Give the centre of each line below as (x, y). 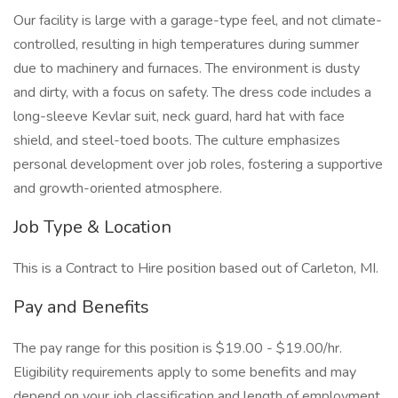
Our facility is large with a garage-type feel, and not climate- (198, 20)
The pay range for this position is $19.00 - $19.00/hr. (178, 348)
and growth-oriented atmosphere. (118, 188)
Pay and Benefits (81, 307)
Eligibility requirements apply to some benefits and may (185, 372)
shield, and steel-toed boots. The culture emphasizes (177, 140)
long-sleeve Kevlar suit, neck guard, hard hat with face (179, 116)
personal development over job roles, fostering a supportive (198, 164)
